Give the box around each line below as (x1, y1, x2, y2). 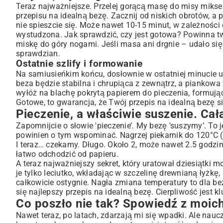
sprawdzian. (16, 49, 60, 58)
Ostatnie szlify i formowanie (16, 58, 142, 69)
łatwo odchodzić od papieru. (16, 149, 118, 159)
